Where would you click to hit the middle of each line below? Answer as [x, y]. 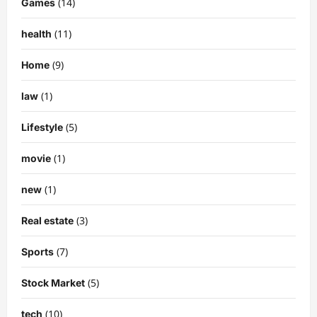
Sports [38, 251]
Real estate [47, 220]
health [36, 33]
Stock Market [53, 282]
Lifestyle [42, 127]
